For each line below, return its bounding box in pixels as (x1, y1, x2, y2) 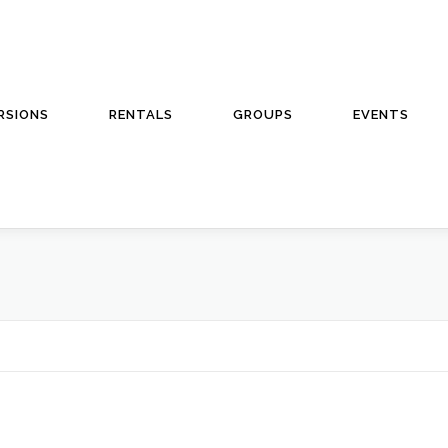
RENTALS (109, 106, 173, 122)
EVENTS (353, 106, 409, 122)
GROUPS (233, 106, 293, 122)
